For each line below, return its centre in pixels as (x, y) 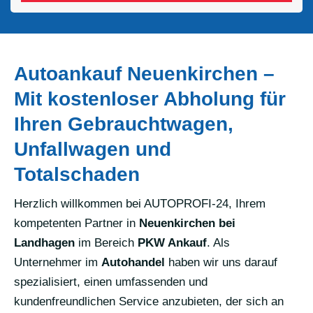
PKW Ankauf (172, 243)
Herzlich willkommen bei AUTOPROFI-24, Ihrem (140, 204)
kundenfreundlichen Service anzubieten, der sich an (149, 301)
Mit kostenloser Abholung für (150, 99)
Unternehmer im (58, 262)
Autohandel (133, 262)
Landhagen (44, 243)
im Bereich (106, 243)
